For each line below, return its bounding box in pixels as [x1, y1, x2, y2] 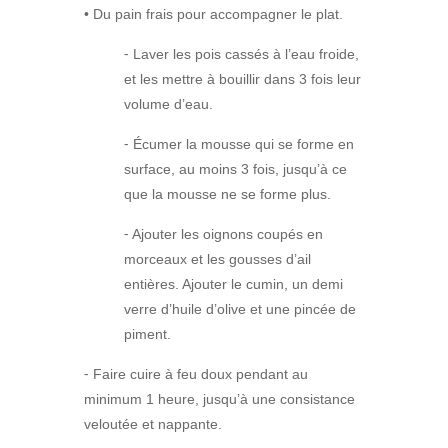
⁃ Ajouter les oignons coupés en [124, 226, 323, 243]
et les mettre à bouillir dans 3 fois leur [124, 71, 361, 88]
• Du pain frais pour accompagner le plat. [84, 6, 343, 23]
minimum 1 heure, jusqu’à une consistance [84, 391, 355, 408]
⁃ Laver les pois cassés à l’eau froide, [124, 46, 359, 63]
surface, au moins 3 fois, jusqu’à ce [124, 161, 347, 178]
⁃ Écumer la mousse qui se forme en [124, 136, 354, 153]
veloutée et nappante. [84, 416, 222, 433]
